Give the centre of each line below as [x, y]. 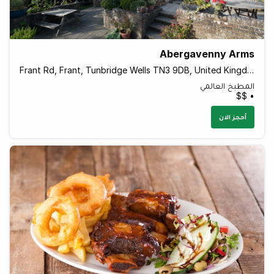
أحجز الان [233, 117]
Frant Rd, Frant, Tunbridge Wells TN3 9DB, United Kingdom [251, 70]
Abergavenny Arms [207, 54]
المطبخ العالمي [227, 86]
